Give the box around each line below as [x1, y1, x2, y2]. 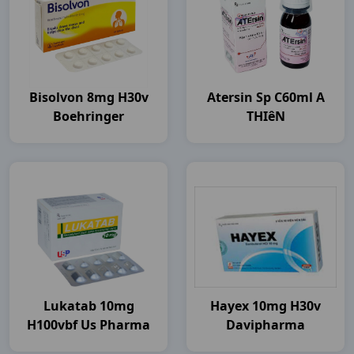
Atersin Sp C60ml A [206, 88, 325, 106]
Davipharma [226, 316, 305, 333]
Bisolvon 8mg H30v [28, 88, 149, 106]
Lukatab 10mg [43, 297, 134, 314]
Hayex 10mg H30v [210, 297, 321, 314]
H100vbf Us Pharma [27, 316, 150, 333]
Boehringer [53, 107, 124, 125]
